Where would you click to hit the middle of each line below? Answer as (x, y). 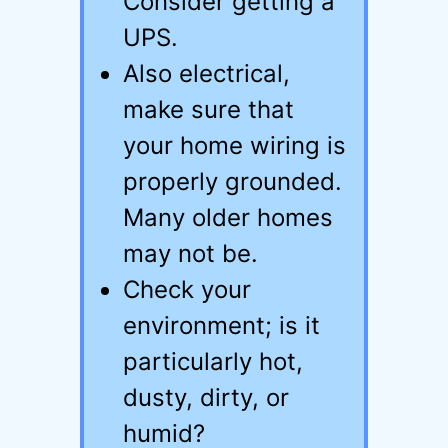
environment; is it (221, 325)
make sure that (208, 109)
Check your (187, 289)
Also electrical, (206, 73)
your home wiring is (234, 145)
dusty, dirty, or (206, 397)
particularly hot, (213, 361)
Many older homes (228, 217)
